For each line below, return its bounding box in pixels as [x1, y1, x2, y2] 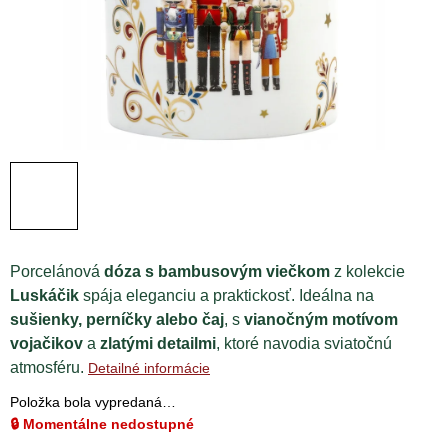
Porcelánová [10, 263, 104, 280]
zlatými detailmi [100, 335, 216, 352]
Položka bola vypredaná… [10, 394, 176, 410]
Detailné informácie [88, 360, 210, 376]
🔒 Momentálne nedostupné [10, 415, 194, 432]
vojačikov [10, 335, 83, 352]
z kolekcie [330, 263, 405, 280]
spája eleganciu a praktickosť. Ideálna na [79, 287, 374, 304]
